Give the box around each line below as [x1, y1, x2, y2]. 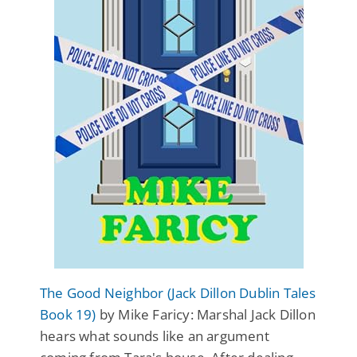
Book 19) [40, 304, 96, 324]
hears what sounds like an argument [40, 326, 269, 345]
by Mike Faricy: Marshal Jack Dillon [96, 304, 316, 324]
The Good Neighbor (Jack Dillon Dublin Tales [40, 283, 316, 302]
